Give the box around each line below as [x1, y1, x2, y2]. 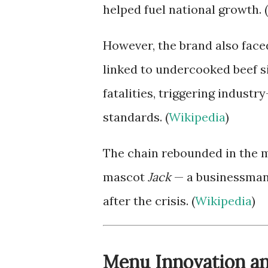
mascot [103, 169, 148, 184]
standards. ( [103, 109, 169, 124]
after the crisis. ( [103, 193, 195, 208]
